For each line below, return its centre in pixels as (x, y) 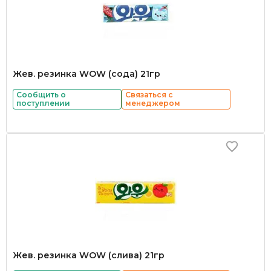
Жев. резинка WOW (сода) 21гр (87, 74)
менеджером (153, 103)
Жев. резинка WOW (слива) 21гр (89, 255)
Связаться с (149, 95)
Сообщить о (41, 95)
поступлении (43, 103)
